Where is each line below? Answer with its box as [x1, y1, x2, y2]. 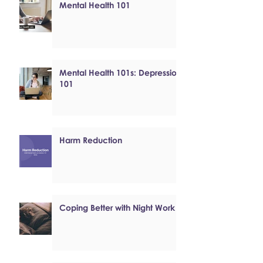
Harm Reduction [59, 135, 122, 145]
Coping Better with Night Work [59, 203, 175, 213]
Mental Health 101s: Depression [59, 68, 181, 77]
